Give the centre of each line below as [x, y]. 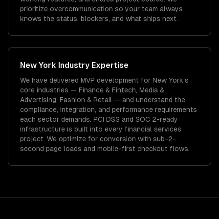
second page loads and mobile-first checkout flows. [105, 149]
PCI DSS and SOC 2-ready [135, 119]
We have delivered [50, 80]
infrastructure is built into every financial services [101, 129]
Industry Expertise [92, 65]
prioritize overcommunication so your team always [101, 9]
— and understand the [149, 100]
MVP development [110, 80]
